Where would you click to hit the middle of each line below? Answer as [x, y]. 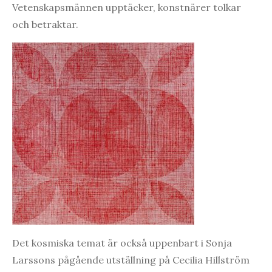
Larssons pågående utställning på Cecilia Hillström [131, 260]
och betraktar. [45, 24]
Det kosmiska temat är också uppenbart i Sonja [122, 243]
